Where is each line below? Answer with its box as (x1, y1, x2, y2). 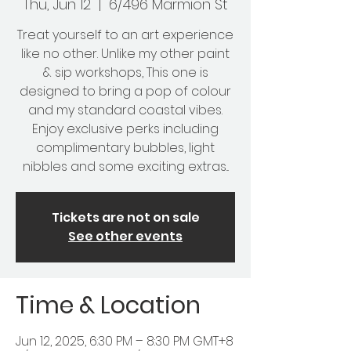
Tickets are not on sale (51, 208, 200, 226)
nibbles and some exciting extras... (22, 157, 229, 175)
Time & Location (16, 288, 201, 322)
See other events (68, 226, 183, 245)
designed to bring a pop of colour (20, 81, 231, 100)
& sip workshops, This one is (42, 63, 208, 81)
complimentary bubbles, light (36, 138, 215, 157)
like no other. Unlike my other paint (21, 44, 230, 63)
